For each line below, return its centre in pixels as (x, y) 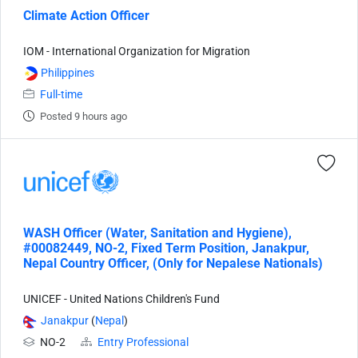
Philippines (68, 73)
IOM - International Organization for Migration (137, 52)
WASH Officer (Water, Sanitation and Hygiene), (157, 233)
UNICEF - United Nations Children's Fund (121, 299)
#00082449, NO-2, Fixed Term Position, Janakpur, (166, 248)
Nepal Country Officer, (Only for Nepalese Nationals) (173, 263)
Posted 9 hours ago (84, 116)
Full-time (61, 95)
